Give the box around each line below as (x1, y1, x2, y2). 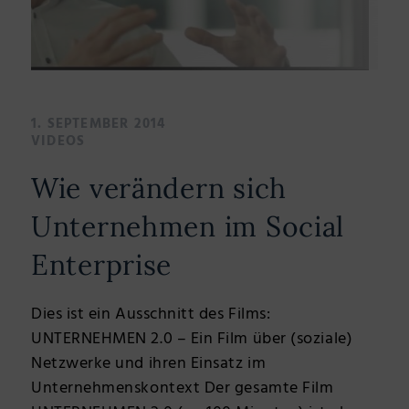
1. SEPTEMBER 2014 (31, 112, 166, 135)
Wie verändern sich (31, 170, 287, 205)
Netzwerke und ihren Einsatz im (31, 350, 267, 377)
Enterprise (31, 246, 173, 282)
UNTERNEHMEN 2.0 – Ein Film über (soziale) (31, 325, 353, 352)
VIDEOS (31, 130, 86, 152)
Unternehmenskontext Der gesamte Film (31, 374, 334, 402)
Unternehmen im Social (31, 208, 345, 244)
